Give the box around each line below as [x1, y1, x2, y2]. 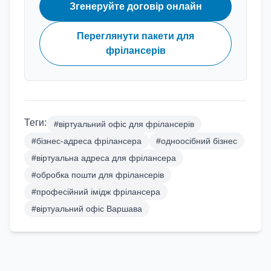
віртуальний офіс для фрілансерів [59, 119, 194, 129]
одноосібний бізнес [161, 136, 237, 146]
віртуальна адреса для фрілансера [36, 153, 176, 163]
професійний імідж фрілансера [36, 187, 160, 197]
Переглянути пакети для [77, 31, 194, 41]
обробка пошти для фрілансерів [36, 170, 164, 180]
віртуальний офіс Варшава [36, 204, 142, 214]
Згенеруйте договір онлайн [69, 1, 202, 11]
